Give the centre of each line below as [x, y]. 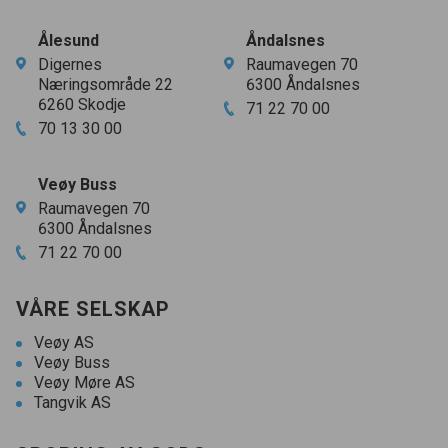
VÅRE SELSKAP [93, 309]
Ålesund [68, 40]
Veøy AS [64, 342]
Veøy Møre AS [84, 382]
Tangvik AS [72, 402]
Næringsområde [96, 84]
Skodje [100, 104]
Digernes [70, 64]
